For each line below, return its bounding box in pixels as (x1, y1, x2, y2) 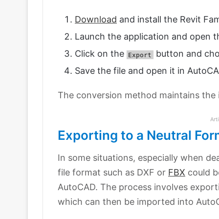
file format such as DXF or (58, 167, 168, 178)
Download (75, 14, 117, 25)
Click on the (75, 48, 127, 59)
